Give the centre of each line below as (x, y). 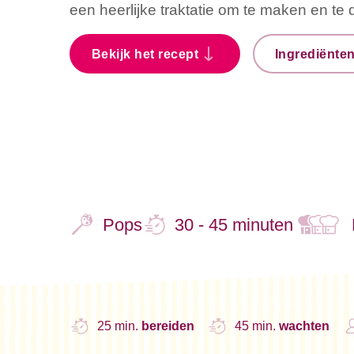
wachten (305, 326)
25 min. (120, 326)
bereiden (168, 326)
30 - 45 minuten (234, 224)
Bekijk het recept (145, 54)
